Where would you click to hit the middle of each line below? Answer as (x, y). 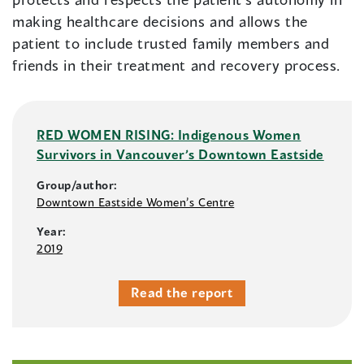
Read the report (182, 292)
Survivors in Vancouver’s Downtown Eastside (180, 154)
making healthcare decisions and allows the (160, 22)
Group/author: (78, 185)
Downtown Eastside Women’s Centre (136, 202)
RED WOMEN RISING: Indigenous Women (169, 135)
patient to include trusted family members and (171, 43)
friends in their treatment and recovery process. (176, 65)
